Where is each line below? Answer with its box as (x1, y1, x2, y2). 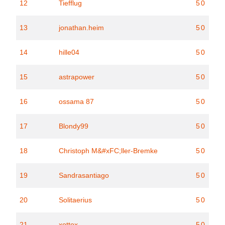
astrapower (59, 73, 94, 81)
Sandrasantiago (59, 171, 109, 179)
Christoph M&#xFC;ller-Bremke (59, 147, 158, 155)
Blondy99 (59, 122, 88, 130)
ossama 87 (59, 97, 94, 105)
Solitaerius (59, 196, 92, 204)
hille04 (59, 48, 79, 56)
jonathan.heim (59, 24, 104, 32)
